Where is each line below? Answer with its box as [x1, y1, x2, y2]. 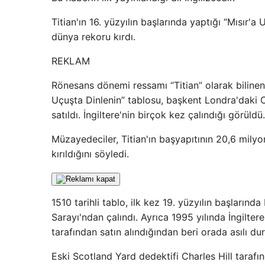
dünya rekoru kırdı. [51, 31, 135, 43]
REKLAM [51, 55, 90, 67]
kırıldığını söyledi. [51, 148, 129, 160]
